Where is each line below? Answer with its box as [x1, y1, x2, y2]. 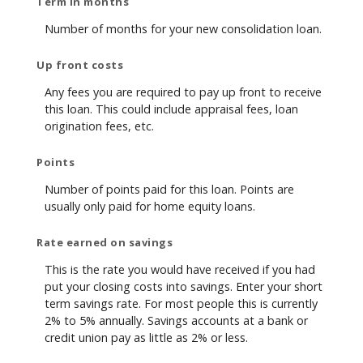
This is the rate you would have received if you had [45, 261, 315, 277]
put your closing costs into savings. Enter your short [45, 278, 322, 294]
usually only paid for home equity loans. [45, 199, 255, 215]
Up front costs [36, 57, 123, 72]
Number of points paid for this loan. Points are [45, 181, 294, 198]
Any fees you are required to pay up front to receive [45, 84, 322, 100]
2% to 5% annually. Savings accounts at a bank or [45, 312, 308, 328]
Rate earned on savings [36, 234, 173, 250]
